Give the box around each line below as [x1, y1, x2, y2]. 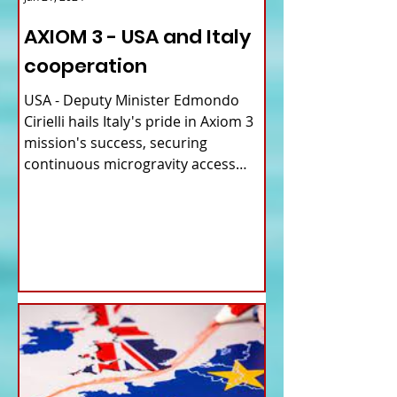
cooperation [24, 52, 147, 81]
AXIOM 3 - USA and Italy [24, 23, 251, 51]
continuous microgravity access [24, 154, 236, 175]
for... [24, 175, 54, 196]
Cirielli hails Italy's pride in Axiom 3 [24, 112, 253, 132]
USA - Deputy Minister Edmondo [24, 90, 239, 111]
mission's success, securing [24, 133, 207, 153]
